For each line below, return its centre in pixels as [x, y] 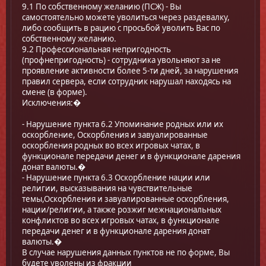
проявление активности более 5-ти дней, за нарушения [130, 70]
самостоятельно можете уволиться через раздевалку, [126, 17]
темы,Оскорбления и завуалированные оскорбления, [126, 199]
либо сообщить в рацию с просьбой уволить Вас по [121, 28]
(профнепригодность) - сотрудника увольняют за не [121, 60]
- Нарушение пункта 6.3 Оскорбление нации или [116, 177]
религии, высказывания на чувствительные [107, 188]
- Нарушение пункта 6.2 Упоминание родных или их [123, 124]
